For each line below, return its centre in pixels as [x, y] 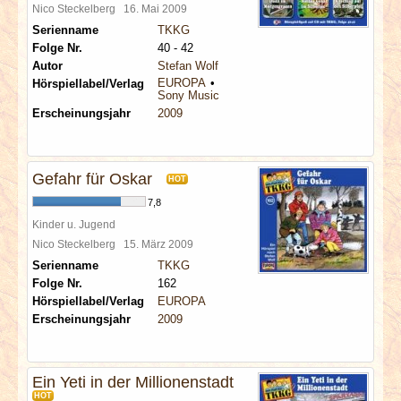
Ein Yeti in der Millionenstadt [133, 382]
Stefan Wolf [188, 66]
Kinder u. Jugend [74, 224]
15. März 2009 [161, 244]
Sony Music [188, 95]
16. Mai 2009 [158, 9]
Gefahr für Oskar [92, 179]
